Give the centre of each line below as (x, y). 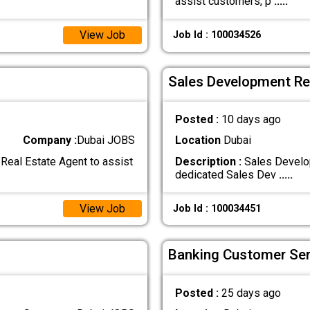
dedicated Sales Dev (227, 174)
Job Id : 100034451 (217, 208)
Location (198, 140)
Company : (50, 140)
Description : (208, 161)
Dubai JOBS (106, 140)
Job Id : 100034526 (217, 35)
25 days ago (251, 293)
